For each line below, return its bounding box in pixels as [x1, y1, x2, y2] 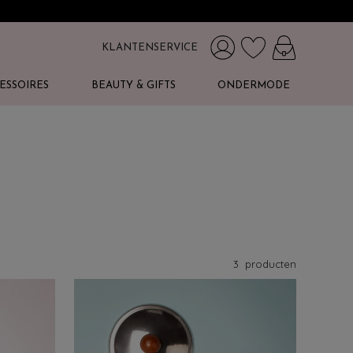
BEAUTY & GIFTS [91, 80, 176, 91]
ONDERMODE [217, 80, 290, 91]
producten [242, 258, 296, 270]
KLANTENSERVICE [102, 43, 198, 54]
